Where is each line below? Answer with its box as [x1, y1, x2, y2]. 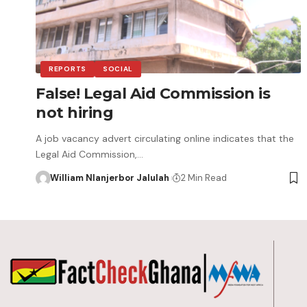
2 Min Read [180, 171, 227, 184]
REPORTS [49, 64, 86, 73]
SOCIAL [102, 64, 134, 73]
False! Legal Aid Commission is [36, 84, 270, 103]
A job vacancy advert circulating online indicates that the [36, 132, 294, 145]
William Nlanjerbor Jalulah [49, 171, 169, 184]
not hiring [36, 103, 113, 122]
